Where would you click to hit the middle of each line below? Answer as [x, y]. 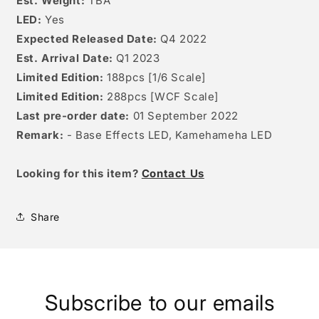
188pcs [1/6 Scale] [155, 78]
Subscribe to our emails [159, 303]
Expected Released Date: [87, 39]
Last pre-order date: [73, 116]
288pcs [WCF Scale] [161, 97]
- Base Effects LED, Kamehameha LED [168, 135]
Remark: [40, 135]
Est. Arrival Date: [67, 58]
